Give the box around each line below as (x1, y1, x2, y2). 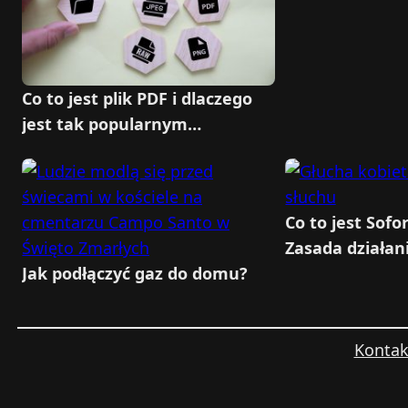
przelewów (284, 262, 372, 285)
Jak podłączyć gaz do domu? (22, 262, 248, 285)
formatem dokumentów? (22, 138, 228, 161)
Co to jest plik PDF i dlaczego (22, 87, 252, 110)
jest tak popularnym (22, 113, 188, 136)
